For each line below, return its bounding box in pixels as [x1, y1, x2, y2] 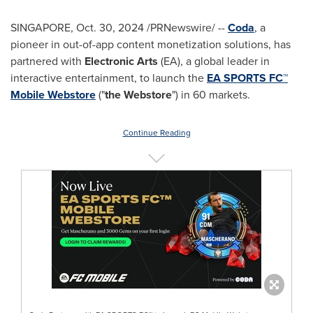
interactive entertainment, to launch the [10, 70, 207, 86]
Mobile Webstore [10, 87, 96, 103]
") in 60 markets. [172, 87, 250, 103]
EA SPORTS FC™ [207, 70, 288, 86]
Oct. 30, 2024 [76, 20, 144, 36]
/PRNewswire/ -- [144, 20, 228, 36]
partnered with [10, 53, 82, 69]
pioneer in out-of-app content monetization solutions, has [10, 36, 291, 52]
